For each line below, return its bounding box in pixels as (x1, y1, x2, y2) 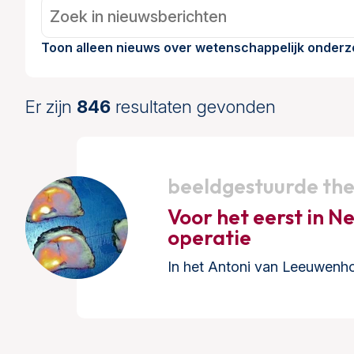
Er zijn (25, 96, 77, 117)
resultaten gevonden (111, 96, 276, 117)
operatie (168, 224, 251, 250)
